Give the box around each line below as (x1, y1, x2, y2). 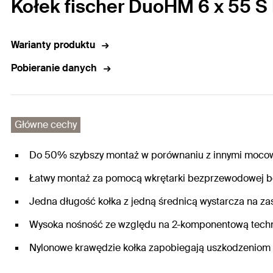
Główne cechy (15, 118, 77, 132)
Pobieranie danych (11, 62, 97, 75)
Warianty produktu (11, 38, 95, 52)
